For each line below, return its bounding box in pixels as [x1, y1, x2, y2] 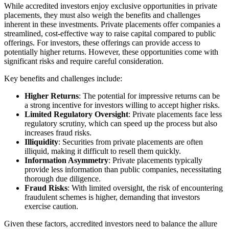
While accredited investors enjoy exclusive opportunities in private [4, 1, 217, 10]
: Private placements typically [108, 155, 202, 165]
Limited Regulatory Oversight [25, 109, 128, 119]
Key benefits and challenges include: [4, 74, 122, 83]
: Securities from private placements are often [58, 137, 203, 146]
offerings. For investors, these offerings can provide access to [4, 38, 200, 47]
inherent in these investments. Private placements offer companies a [4, 19, 220, 29]
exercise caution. [25, 201, 78, 211]
